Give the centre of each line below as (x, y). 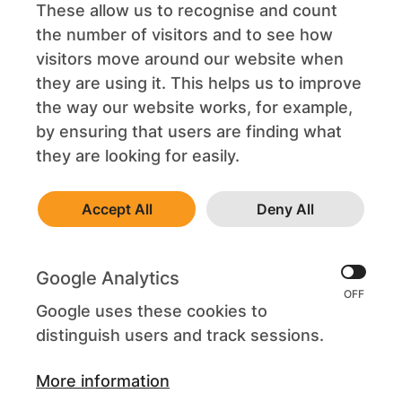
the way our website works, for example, (194, 107)
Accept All (117, 209)
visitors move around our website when (190, 59)
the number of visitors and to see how (184, 35)
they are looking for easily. (138, 156)
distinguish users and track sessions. (180, 335)
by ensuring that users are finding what (189, 131)
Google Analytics (108, 278)
